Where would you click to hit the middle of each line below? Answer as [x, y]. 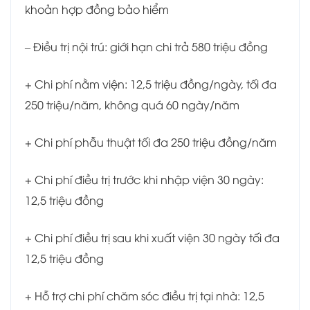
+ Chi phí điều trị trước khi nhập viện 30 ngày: [144, 180]
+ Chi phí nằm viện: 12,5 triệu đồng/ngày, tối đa [151, 84]
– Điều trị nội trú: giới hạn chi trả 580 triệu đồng [146, 47]
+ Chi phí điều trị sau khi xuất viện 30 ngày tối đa [152, 238]
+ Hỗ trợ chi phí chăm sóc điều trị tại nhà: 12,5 [145, 296]
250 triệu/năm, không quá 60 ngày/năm [132, 105]
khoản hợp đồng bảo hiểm [97, 9]
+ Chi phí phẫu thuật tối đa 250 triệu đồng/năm [151, 142]
